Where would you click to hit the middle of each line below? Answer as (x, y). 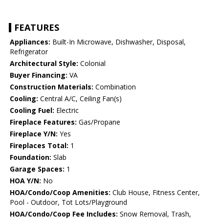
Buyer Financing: (39, 75)
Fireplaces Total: (39, 146)
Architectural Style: (44, 64)
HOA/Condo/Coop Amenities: (60, 193)
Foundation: (31, 157)
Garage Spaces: (37, 169)
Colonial (92, 64)
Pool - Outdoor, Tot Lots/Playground (68, 202)
